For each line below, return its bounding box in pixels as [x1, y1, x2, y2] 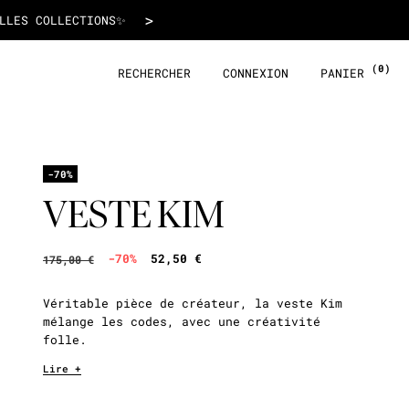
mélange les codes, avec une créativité [42, 313, 320, 330]
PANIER [320, 65, 372, 81]
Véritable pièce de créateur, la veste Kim [42, 295, 342, 311]
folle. [42, 331, 87, 348]
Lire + [42, 362, 81, 375]
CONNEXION [223, 65, 288, 81]
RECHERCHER [118, 65, 191, 81]
